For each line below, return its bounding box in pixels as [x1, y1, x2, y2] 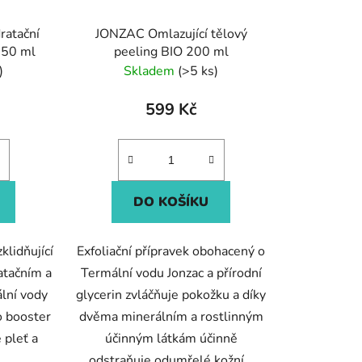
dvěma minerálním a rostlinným [78, 307, 263, 326]
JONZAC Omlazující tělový [95, 24, 247, 43]
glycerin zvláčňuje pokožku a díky [76, 285, 267, 304]
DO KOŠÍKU [133, 192, 209, 211]
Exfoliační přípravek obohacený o [77, 242, 266, 260]
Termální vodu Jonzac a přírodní [80, 263, 262, 282]
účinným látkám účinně [104, 329, 238, 347]
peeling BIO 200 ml [113, 42, 229, 61]
